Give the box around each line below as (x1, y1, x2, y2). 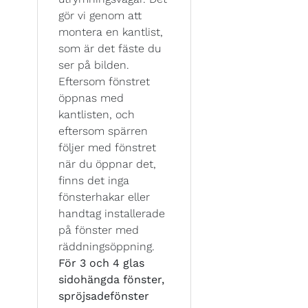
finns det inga (58, 173, 129, 187)
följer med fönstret (58, 140, 156, 154)
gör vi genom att (58, 8, 142, 22)
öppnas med (58, 91, 124, 104)
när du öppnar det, (58, 157, 156, 170)
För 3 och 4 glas (58, 256, 144, 269)
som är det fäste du (58, 41, 161, 55)
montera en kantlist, (58, 25, 163, 38)
